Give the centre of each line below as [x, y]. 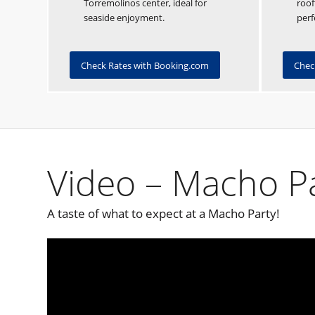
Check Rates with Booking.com [145, 65]
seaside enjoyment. [124, 17]
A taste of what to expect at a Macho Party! [163, 213]
